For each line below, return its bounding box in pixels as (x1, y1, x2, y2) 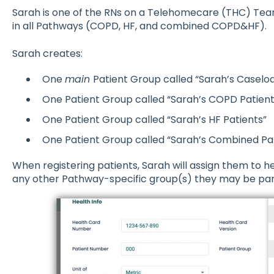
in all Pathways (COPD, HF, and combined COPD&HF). (12, 19, 267, 34)
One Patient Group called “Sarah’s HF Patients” (42, 113, 267, 127)
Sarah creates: (12, 46, 83, 61)
